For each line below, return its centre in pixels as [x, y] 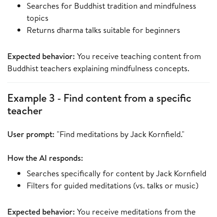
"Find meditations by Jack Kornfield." [120, 134]
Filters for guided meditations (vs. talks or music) [113, 186]
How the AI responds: [45, 158]
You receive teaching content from [138, 56]
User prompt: [31, 134]
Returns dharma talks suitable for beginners [103, 30]
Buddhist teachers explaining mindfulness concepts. [98, 68]
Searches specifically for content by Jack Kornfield [116, 173]
